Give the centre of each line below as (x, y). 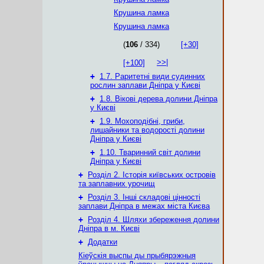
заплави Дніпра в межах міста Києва (144, 206)
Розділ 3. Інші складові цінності (144, 197)
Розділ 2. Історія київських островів (152, 175)
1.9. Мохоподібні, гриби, (142, 121)
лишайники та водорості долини (147, 130)
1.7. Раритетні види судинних (152, 76)
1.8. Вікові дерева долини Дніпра (159, 99)
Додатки (103, 242)
